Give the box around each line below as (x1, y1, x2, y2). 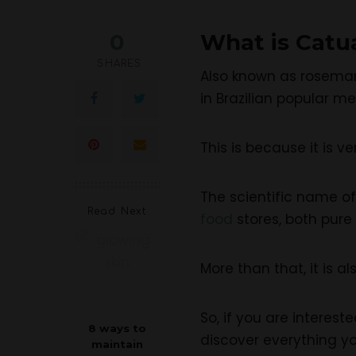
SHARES (97, 57, 142, 69)
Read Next (87, 205, 147, 217)
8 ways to (87, 321, 146, 335)
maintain (91, 337, 143, 350)
